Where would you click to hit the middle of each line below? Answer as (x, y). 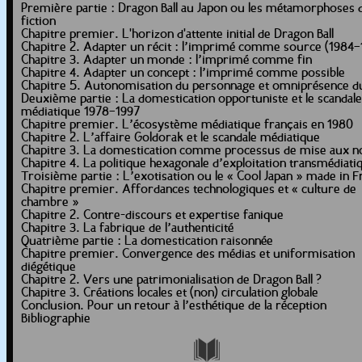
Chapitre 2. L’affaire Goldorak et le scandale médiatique (170, 138)
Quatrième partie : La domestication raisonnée (147, 242)
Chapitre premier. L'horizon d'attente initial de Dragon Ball (177, 35)
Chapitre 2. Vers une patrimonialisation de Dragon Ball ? (171, 280)
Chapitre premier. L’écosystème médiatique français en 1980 (187, 125)
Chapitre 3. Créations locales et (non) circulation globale (170, 293)
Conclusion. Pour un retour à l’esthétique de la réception (174, 306)
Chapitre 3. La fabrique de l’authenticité (127, 229)
